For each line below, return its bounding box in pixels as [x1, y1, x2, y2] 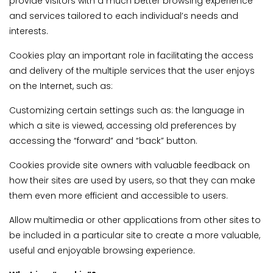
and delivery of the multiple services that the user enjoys [9, 65, 255, 77]
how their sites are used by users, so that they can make [9, 174, 255, 187]
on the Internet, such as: [9, 80, 113, 93]
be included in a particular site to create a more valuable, [9, 229, 260, 242]
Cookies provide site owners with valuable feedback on [9, 159, 250, 172]
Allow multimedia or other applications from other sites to [9, 214, 261, 227]
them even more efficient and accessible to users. [9, 190, 228, 202]
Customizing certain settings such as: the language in [9, 104, 244, 117]
